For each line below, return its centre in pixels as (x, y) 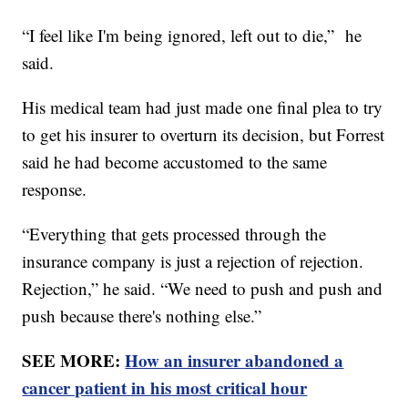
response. (55, 189)
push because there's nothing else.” (142, 315)
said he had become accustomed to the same (175, 161)
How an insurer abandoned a (235, 360)
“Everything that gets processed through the (174, 233)
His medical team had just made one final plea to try (203, 107)
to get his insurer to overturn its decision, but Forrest (204, 134)
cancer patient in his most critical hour (165, 387)
